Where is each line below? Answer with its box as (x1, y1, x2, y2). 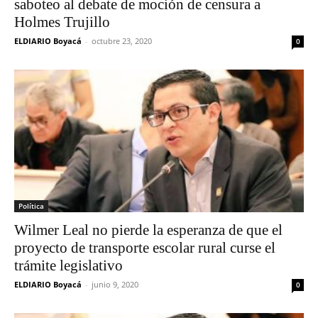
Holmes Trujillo (14, 13, 110, 31)
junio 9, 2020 (92, 279, 138, 290)
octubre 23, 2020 (92, 35, 152, 46)
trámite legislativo (14, 257, 123, 275)
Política (18, 201, 44, 212)
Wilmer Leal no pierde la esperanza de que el (14, 221, 283, 239)
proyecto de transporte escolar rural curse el (14, 239, 275, 257)
